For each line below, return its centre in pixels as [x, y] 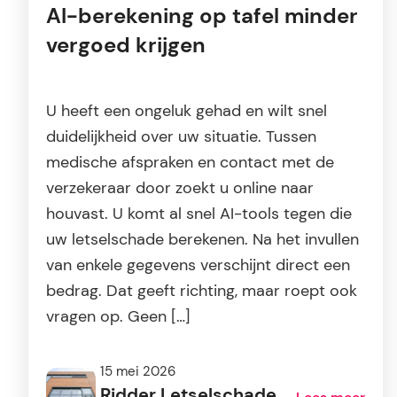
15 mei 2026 [138, 371]
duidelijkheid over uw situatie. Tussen [181, 137]
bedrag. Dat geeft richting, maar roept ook [202, 291]
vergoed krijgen [126, 46]
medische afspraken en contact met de [190, 163]
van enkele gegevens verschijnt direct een [198, 265]
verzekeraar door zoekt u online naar [180, 188]
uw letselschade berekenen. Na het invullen [202, 240]
